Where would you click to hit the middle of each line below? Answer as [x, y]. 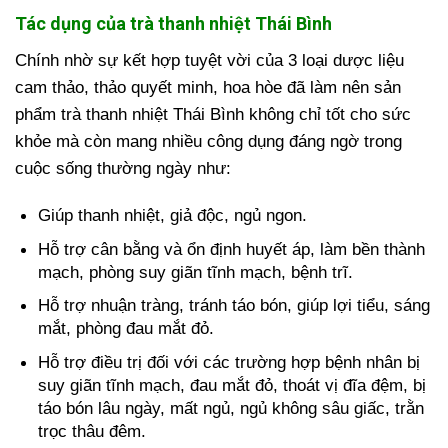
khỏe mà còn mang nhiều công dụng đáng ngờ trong [208, 141]
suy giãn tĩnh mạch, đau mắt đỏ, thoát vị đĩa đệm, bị [232, 386]
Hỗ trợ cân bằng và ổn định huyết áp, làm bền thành [232, 249]
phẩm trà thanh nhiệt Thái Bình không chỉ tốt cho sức [213, 114]
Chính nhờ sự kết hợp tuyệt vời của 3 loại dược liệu [209, 60]
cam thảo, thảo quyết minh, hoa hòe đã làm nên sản [208, 87]
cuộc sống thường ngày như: [123, 168]
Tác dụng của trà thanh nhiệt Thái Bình [173, 23]
